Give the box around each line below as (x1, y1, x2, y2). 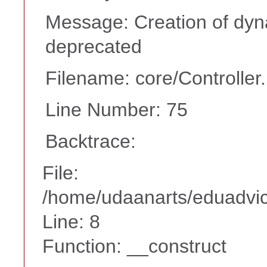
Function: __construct (42, 235, 226, 257)
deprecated (45, 35, 142, 57)
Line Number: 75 (45, 98, 188, 120)
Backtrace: (45, 130, 136, 152)
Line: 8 (42, 210, 100, 232)
